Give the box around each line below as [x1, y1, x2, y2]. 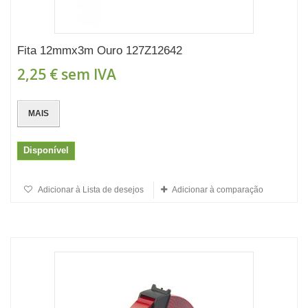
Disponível [23, 145, 69, 155]
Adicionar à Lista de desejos [36, 185, 144, 195]
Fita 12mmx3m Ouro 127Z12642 [17, 44, 182, 57]
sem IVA [58, 65, 116, 84]
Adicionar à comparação [172, 185, 263, 195]
